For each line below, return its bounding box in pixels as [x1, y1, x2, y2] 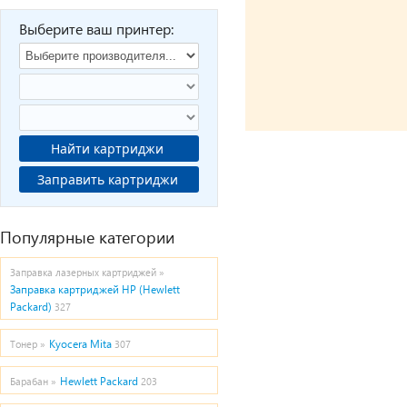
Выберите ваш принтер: [19, 19, 174, 38]
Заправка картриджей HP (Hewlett [10, 283, 180, 296]
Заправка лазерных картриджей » [10, 266, 164, 278]
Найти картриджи [51, 140, 167, 157]
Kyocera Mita [49, 337, 112, 351]
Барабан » [10, 375, 56, 387]
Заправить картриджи [107, 171, 182, 188]
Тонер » [10, 338, 45, 350]
